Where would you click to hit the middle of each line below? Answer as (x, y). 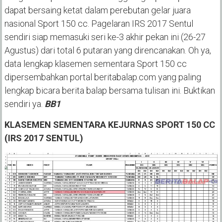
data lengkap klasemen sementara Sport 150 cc (95, 63)
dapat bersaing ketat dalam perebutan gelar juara (97, 10)
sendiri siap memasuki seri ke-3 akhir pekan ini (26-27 (105, 37)
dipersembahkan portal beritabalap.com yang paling (103, 77)
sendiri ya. (24, 104)
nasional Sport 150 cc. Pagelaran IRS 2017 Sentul (99, 23)
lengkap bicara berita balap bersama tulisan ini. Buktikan (110, 90)
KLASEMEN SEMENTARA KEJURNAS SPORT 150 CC (110, 124)
